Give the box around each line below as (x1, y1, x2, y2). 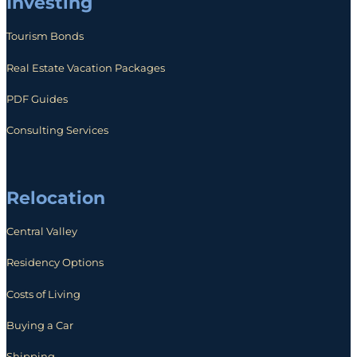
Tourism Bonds (6, 29, 84, 43)
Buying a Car (6, 318, 73, 331)
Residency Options (6, 256, 104, 269)
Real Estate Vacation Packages (6, 61, 165, 74)
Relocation (6, 186, 105, 209)
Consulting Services (6, 123, 108, 136)
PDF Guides (6, 92, 68, 105)
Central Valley (6, 225, 77, 238)
